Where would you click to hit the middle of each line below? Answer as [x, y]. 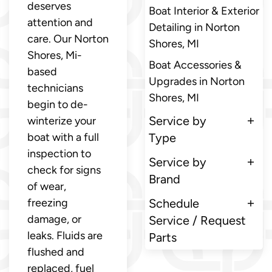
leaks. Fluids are [65, 235]
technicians [55, 88]
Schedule [174, 203]
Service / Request [197, 220]
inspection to [59, 153]
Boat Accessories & [195, 65]
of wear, [47, 186]
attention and [60, 22]
